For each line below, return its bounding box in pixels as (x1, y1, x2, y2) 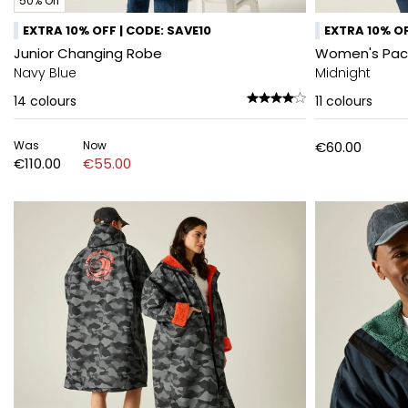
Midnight (315, 64, 371, 82)
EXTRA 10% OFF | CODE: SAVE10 (23, 22, 211, 39)
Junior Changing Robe (14, 44, 162, 63)
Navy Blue (14, 64, 76, 82)
